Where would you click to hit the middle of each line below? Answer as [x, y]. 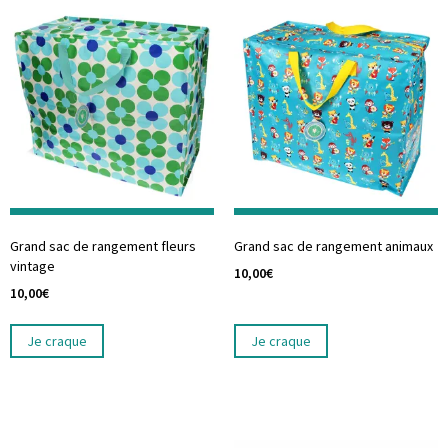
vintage [32, 266]
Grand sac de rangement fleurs [103, 246]
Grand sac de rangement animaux [333, 246]
